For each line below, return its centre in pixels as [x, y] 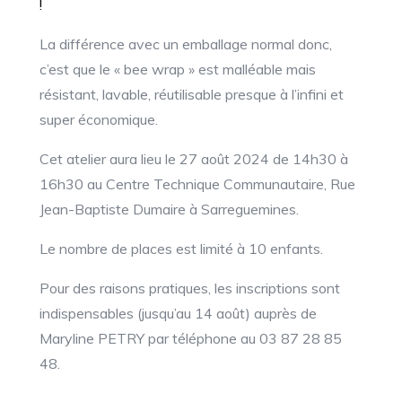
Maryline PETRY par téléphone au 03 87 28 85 [191, 338]
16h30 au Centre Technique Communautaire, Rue [198, 184]
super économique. [99, 119]
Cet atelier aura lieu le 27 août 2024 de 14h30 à [194, 159]
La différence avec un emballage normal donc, [186, 44]
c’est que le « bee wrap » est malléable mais [178, 69]
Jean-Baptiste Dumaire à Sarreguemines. [170, 209]
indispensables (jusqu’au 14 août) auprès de [179, 313]
